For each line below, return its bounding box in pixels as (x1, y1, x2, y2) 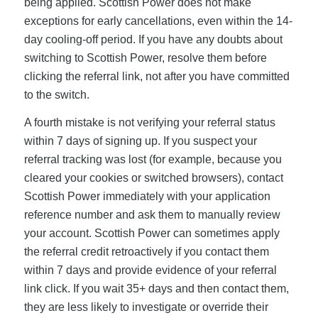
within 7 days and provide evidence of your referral (23, 264, 277, 277)
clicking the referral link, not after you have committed (23, 70, 290, 82)
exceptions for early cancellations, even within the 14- (23, 14, 292, 27)
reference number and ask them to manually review (23, 209, 280, 221)
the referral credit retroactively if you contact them (23, 246, 269, 258)
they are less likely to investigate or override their (23, 301, 268, 314)
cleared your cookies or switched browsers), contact (23, 172, 283, 185)
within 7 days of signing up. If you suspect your (23, 135, 257, 148)
